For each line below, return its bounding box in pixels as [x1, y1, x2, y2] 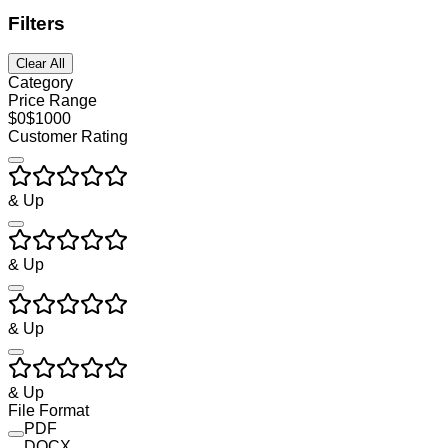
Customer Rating [8, 128, 128, 146]
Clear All [16, 56, 65, 72]
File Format [8, 402, 89, 420]
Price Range [8, 92, 97, 110]
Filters [8, 12, 65, 34]
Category [8, 74, 73, 92]
